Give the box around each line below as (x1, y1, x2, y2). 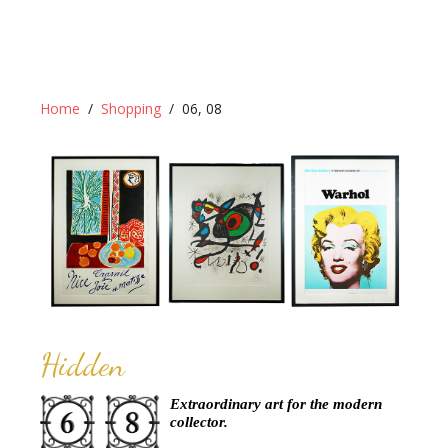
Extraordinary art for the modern (170, 396, 383, 412)
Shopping (101, 99, 161, 118)
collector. (170, 414, 229, 430)
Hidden (40, 346, 125, 384)
